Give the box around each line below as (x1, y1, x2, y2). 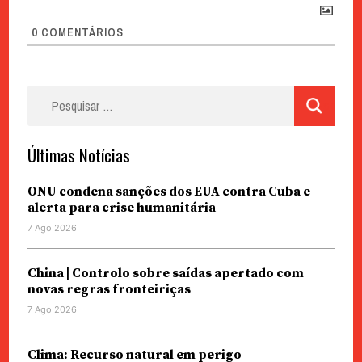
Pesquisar (26, 86, 86, 103)
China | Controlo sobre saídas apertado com (27, 265, 304, 282)
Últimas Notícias (27, 142, 130, 168)
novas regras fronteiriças (27, 281, 191, 298)
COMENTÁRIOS (37, 25, 124, 40)
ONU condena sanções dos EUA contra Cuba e (27, 183, 310, 200)
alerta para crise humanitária (27, 200, 216, 217)
